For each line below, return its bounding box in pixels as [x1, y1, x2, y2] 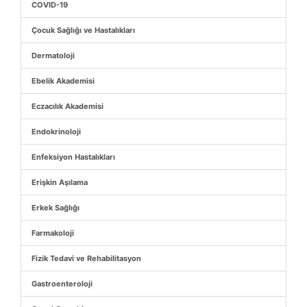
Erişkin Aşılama [32, 177, 88, 187]
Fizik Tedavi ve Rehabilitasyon [32, 253, 141, 263]
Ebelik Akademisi [32, 75, 95, 86]
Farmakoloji [32, 228, 74, 238]
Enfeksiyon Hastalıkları [32, 151, 115, 162]
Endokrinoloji [32, 126, 81, 136]
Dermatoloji [32, 50, 75, 60]
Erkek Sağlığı [32, 202, 79, 212]
